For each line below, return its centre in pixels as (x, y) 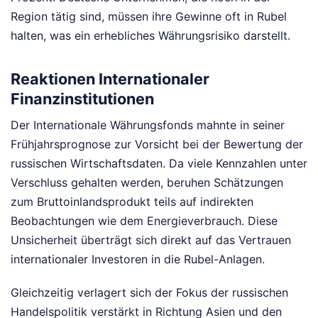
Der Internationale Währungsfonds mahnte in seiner (148, 125)
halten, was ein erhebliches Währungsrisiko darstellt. (150, 36)
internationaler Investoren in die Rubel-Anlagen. (138, 259)
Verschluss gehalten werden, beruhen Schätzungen (147, 183)
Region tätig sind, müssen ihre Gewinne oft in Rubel (149, 17)
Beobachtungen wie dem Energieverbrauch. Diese (144, 221)
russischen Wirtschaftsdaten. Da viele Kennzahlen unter (159, 164)
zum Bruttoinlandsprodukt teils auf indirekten (132, 202)
